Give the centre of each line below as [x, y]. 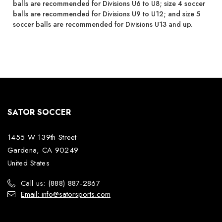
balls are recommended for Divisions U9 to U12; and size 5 [106, 14]
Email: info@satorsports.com [66, 194]
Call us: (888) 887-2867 [60, 183]
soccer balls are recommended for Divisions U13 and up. [103, 24]
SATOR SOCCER [39, 112]
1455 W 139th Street [42, 137]
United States [28, 163]
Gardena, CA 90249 [43, 150]
